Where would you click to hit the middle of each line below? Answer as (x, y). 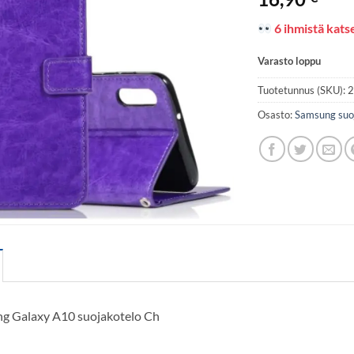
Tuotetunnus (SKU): (303, 90)
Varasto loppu (290, 60)
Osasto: (277, 114)
